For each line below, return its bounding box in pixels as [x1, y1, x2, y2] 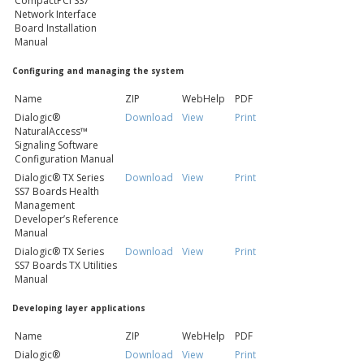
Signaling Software [15, 138, 98, 153]
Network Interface [15, 6, 97, 21]
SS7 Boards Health [15, 184, 99, 199]
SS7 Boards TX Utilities [15, 258, 117, 273]
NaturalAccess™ [15, 124, 88, 139]
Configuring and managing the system [12, 64, 184, 76]
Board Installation [15, 20, 97, 35]
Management [15, 198, 75, 213]
